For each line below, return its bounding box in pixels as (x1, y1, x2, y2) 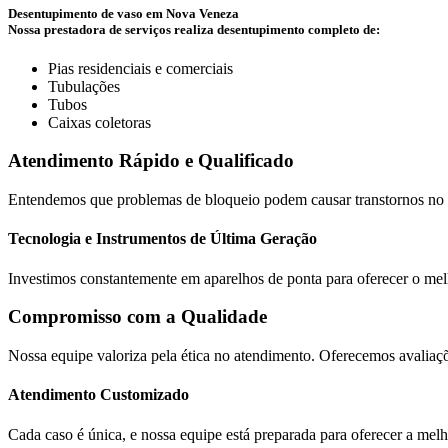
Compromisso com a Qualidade (8, 306, 267, 328)
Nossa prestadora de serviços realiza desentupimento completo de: (8, 21, 380, 37)
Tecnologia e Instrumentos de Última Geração (8, 230, 317, 248)
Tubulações (48, 77, 120, 95)
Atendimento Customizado (8, 386, 189, 404)
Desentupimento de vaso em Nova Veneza (8, 5, 239, 21)
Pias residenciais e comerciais (48, 59, 233, 77)
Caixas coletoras (48, 113, 151, 131)
